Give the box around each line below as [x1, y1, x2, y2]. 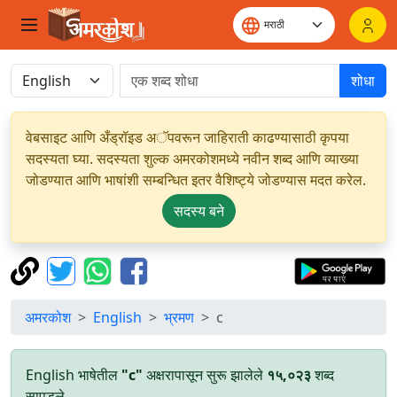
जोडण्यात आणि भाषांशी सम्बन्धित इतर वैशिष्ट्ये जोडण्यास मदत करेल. [26, 170, 366, 190]
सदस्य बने [173, 201, 224, 221]
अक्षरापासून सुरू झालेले [143, 365, 267, 385]
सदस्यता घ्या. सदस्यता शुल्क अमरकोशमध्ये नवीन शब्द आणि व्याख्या [26, 149, 359, 168]
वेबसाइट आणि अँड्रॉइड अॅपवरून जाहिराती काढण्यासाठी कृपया [26, 128, 349, 147]
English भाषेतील [26, 365, 121, 385]
